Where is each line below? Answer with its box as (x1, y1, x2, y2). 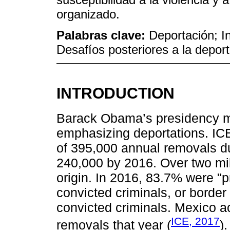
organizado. (56, 7, 120, 21)
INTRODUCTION (56, 84, 175, 102)
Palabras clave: (56, 28, 149, 42)
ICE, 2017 (171, 215, 220, 227)
